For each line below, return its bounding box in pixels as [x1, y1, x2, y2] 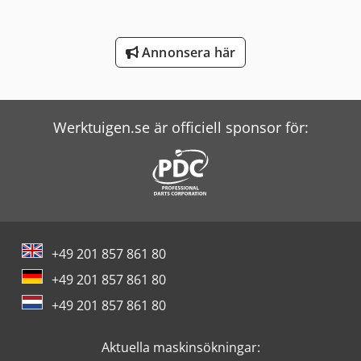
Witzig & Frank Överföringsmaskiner [23, 16, 241, 35]
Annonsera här [138, 44, 236, 62]
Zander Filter [23, 82, 100, 101]
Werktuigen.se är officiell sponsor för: [52, 118, 309, 138]
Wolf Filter [23, 49, 84, 68]
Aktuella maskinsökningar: [101, 338, 260, 357]
